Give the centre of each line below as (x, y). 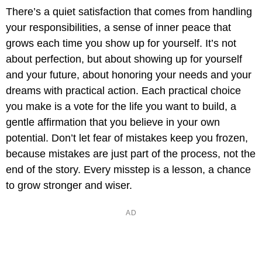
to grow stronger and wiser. (69, 186)
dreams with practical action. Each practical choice (123, 91)
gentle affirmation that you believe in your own (113, 123)
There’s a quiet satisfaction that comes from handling (129, 12)
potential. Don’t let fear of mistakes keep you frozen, (127, 138)
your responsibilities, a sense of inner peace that (118, 28)
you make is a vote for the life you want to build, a (121, 107)
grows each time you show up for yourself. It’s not (121, 44)
